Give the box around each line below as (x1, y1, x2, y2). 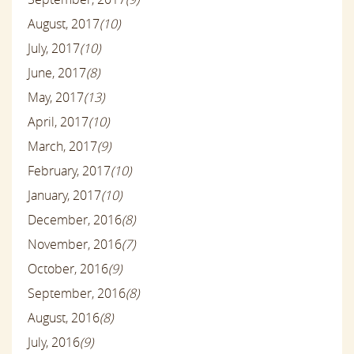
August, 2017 (28, 15, 100, 33)
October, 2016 (28, 260, 108, 278)
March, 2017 (28, 137, 97, 156)
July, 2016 (28, 333, 80, 352)
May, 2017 (28, 88, 84, 107)
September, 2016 (28, 284, 126, 303)
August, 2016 (28, 309, 100, 327)
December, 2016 (28, 211, 122, 229)
